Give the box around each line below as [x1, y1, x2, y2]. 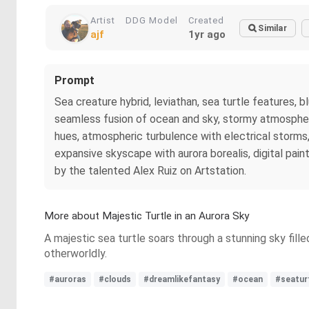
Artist [90, 15, 115, 26]
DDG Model [126, 15, 178, 26]
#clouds [99, 275, 131, 284]
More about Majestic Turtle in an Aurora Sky [44, 210, 249, 222]
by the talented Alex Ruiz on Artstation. [54, 164, 246, 177]
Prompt [54, 74, 94, 87]
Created [188, 15, 224, 26]
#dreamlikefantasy [143, 275, 220, 284]
